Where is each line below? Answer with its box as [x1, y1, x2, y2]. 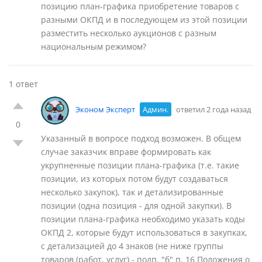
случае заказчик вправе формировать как [41, 146, 211, 157]
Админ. [143, 104, 168, 115]
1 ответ [9, 78, 38, 89]
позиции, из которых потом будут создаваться [41, 173, 228, 184]
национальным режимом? [41, 41, 146, 52]
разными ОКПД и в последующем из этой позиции [41, 14, 247, 25]
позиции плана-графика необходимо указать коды [41, 213, 245, 225]
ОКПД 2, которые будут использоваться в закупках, [41, 227, 247, 238]
